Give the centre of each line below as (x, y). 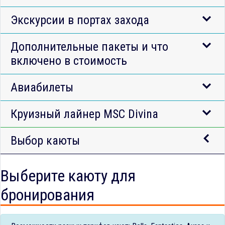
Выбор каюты (45, 140)
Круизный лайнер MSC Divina (84, 114)
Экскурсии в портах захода (80, 20)
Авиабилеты (42, 87)
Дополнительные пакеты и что (89, 46)
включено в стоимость (69, 61)
